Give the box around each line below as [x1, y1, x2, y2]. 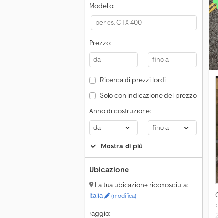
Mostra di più [101, 142, 143, 150]
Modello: [89, 1, 114, 10]
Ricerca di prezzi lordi [99, 75, 166, 84]
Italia [89, 191, 104, 200]
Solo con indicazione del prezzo [99, 91, 197, 100]
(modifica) [110, 192, 136, 199]
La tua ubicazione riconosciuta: [93, 181, 188, 189]
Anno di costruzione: [89, 107, 151, 115]
